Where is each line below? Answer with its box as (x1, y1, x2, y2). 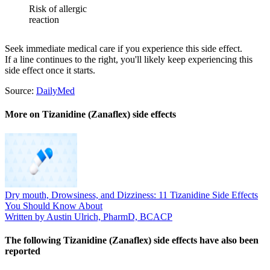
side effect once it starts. (5, 64, 95, 75)
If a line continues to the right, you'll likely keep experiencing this (5, 54, 253, 64)
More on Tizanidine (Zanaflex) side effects (5, 109, 176, 120)
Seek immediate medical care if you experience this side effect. (5, 43, 242, 54)
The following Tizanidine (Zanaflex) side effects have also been (5, 234, 259, 245)
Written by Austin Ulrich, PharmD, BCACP (5, 211, 172, 222)
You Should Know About (5, 200, 102, 211)
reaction (29, 14, 59, 25)
